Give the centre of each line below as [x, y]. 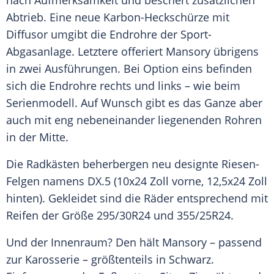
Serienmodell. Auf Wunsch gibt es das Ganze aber [134, 103]
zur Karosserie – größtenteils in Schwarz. [110, 260]
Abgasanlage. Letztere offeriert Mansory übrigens [132, 52]
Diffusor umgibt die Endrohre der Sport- [109, 35]
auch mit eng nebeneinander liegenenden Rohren [134, 120]
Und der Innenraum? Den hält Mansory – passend [134, 243]
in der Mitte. [37, 137]
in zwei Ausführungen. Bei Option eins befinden [129, 69]
